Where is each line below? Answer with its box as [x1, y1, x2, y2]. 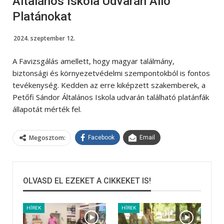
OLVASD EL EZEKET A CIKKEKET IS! [23, 175, 151, 185]
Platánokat [12, 9, 71, 23]
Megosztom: [29, 133, 65, 142]
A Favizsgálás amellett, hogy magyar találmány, [12, 55, 174, 66]
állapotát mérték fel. [12, 103, 81, 114]
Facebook [88, 133, 114, 141]
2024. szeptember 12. [13, 33, 75, 42]
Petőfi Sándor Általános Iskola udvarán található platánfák [12, 91, 209, 102]
